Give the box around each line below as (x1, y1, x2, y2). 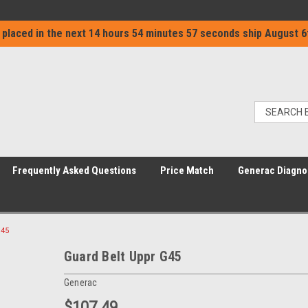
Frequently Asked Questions (12, 164, 136, 177)
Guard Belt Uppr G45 (63, 248, 182, 265)
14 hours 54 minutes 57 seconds (89, 27, 240, 40)
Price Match (160, 164, 214, 177)
